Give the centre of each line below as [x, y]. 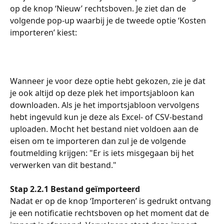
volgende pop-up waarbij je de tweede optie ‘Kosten [109, 20]
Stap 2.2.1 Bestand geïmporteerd [75, 189]
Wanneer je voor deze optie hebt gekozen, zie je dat [109, 81]
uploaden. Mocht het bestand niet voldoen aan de [105, 129]
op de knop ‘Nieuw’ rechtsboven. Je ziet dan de [99, 8]
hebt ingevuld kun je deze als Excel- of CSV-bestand [107, 117]
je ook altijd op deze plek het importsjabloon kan [103, 93]
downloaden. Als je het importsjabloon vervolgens [106, 105]
